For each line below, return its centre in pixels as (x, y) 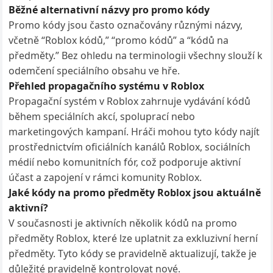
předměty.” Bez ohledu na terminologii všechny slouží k (136, 55)
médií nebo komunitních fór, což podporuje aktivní (125, 162)
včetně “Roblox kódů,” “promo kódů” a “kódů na (119, 40)
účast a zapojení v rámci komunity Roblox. (105, 177)
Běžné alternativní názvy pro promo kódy (109, 10)
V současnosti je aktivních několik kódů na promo (123, 223)
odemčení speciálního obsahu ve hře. (94, 71)
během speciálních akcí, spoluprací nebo (102, 116)
